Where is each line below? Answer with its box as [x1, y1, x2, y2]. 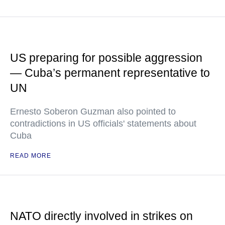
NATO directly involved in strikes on [10, 209, 193, 222]
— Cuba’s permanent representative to [10, 66, 210, 79]
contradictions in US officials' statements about [10, 119, 196, 129]
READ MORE [10, 152, 51, 159]
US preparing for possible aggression [10, 51, 202, 64]
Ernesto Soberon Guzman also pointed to [10, 106, 176, 117]
